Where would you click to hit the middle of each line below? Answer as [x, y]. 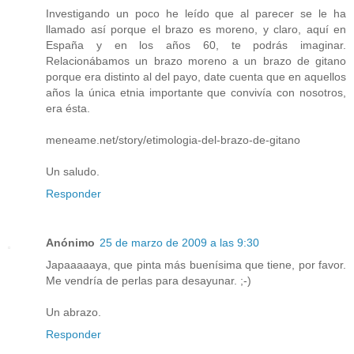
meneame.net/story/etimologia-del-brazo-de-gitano [173, 139]
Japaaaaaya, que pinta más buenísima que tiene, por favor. [196, 264]
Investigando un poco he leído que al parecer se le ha [196, 13]
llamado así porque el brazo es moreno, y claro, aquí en [196, 29]
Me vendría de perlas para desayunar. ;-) [149, 280]
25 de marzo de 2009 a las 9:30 [179, 242]
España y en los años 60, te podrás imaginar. [196, 45]
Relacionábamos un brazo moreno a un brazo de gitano [196, 60]
